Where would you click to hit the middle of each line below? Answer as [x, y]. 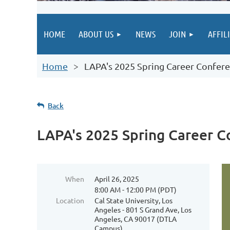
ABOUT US [96, 34]
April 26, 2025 [117, 179]
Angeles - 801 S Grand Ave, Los [143, 209]
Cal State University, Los [133, 200]
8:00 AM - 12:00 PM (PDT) [136, 189]
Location [70, 200]
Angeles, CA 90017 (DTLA [136, 219]
